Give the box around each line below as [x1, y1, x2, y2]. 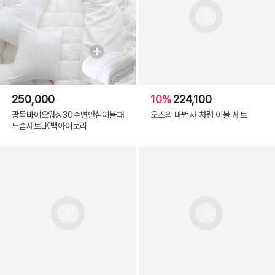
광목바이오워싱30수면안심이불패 [12, 109, 124, 120]
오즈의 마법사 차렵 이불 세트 [150, 109, 247, 120]
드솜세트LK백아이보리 [12, 120, 87, 131]
